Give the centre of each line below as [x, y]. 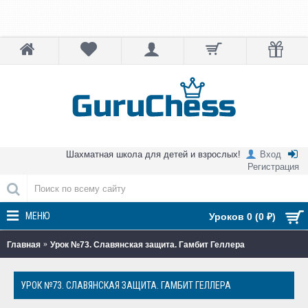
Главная [24, 244]
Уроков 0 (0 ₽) [242, 217]
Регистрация [273, 167]
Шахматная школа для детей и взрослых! [153, 154]
